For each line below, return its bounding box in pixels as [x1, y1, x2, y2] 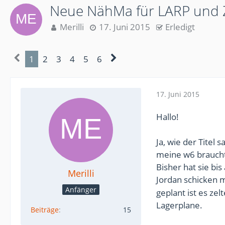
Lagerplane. [156, 199, 202, 211]
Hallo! [156, 111, 179, 123]
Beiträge [31, 205, 59, 214]
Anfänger [65, 184, 96, 194]
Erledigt [165, 21, 195, 33]
